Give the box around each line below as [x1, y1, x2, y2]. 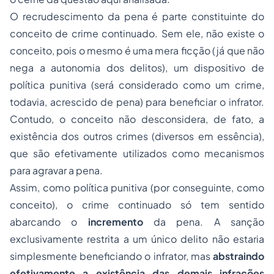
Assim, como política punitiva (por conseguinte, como [10, 181, 264, 194]
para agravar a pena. [10, 164, 103, 177]
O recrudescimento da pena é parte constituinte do [10, 10, 264, 23]
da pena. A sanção [143, 215, 265, 228]
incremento [87, 215, 143, 228]
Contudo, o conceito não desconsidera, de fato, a [10, 113, 264, 125]
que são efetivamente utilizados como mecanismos [10, 147, 264, 160]
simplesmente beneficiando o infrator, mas [10, 250, 213, 262]
